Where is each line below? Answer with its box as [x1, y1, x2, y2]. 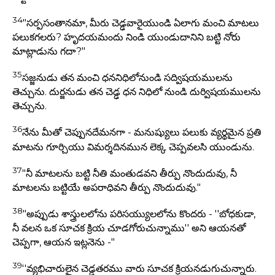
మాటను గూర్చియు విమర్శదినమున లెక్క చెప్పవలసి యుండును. [12, 141, 254, 153]
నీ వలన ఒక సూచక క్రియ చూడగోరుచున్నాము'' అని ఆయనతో [12, 222, 246, 234]
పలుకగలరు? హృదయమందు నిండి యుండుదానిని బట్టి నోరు [12, 31, 241, 43]
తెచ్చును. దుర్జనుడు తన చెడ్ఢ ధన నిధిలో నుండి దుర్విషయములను [12, 86, 261, 98]
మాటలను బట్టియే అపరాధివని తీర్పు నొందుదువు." [12, 181, 201, 193]
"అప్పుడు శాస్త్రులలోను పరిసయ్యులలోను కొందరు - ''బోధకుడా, [23, 208, 255, 220]
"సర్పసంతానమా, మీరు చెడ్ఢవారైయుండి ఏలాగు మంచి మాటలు [23, 17, 259, 29]
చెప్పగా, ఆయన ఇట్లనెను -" [12, 236, 115, 249]
